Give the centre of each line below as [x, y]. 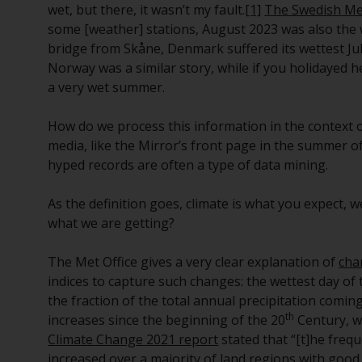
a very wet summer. [107, 87]
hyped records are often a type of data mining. [188, 165]
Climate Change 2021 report [133, 339]
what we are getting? [112, 223]
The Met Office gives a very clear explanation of [194, 262]
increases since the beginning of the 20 [167, 320]
